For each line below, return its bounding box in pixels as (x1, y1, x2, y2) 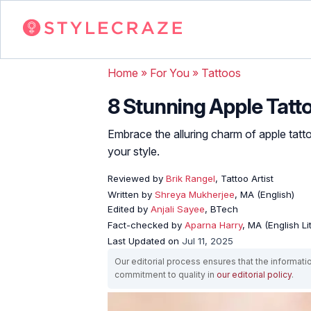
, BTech (205, 203, 238, 215)
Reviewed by (108, 172, 163, 184)
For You (150, 65, 190, 80)
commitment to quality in (115, 269, 217, 280)
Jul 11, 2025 (182, 235, 233, 246)
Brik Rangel (163, 172, 215, 184)
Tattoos (201, 65, 241, 80)
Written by (108, 188, 155, 200)
